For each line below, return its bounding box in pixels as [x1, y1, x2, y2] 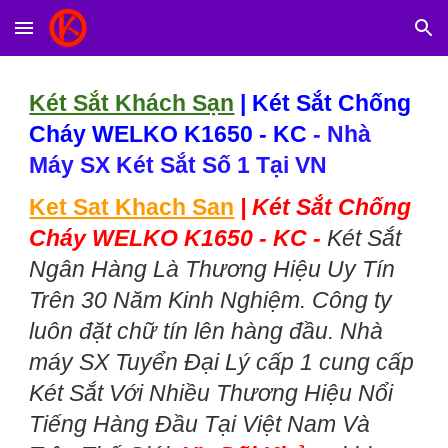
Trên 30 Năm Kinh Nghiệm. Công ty [29, 286, 393, 313]
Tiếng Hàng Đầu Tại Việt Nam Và [29, 410, 371, 437]
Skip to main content [16, 28, 158, 46]
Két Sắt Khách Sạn [29, 90, 235, 116]
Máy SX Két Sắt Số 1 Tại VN [29, 152, 328, 178]
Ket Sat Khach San [29, 193, 235, 220]
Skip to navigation [307, 28, 432, 46]
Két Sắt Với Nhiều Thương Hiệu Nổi [29, 379, 394, 406]
